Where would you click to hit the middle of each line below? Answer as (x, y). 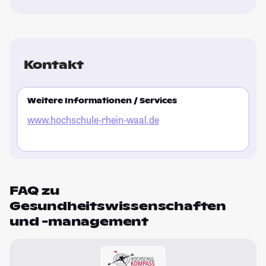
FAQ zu (34, 190)
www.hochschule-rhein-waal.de (93, 120)
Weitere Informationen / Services (102, 101)
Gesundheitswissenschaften (118, 206)
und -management (79, 221)
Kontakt (54, 64)
